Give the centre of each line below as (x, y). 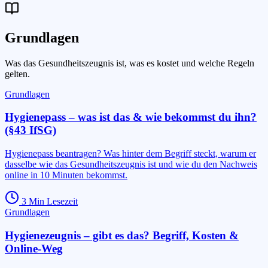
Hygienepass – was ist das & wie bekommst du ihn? (131, 117)
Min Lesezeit (52, 202)
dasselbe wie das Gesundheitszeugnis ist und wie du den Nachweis (131, 165)
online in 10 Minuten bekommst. (66, 175)
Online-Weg (34, 248)
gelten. (17, 74)
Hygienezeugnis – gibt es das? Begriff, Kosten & (122, 235)
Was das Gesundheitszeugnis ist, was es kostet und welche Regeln (130, 63)
